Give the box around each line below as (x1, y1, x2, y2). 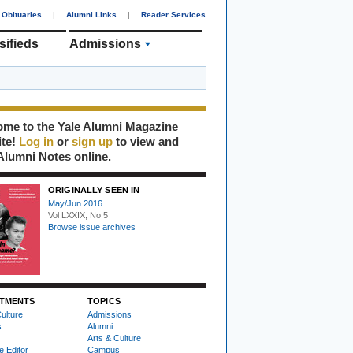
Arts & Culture (87, 333, 141, 343)
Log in (19, 135, 54, 148)
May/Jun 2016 (48, 199, 102, 208)
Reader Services (141, 10, 206, 19)
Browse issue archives (48, 222, 136, 232)
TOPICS (87, 296, 121, 306)
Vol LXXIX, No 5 (48, 210, 108, 220)
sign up (72, 135, 113, 148)
